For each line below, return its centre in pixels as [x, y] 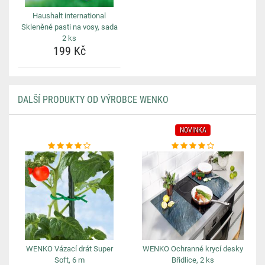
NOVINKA [193, 130]
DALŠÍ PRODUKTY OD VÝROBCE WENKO [93, 100]
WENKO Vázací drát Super [69, 249]
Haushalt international [69, 16]
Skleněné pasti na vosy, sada [69, 27]
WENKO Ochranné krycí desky [193, 249]
